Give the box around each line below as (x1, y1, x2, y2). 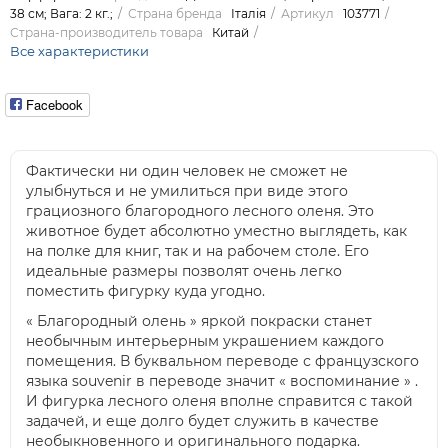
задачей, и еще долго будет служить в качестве (26, 412, 379, 431)
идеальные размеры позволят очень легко (26, 262, 342, 281)
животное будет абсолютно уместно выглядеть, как (26, 222, 407, 241)
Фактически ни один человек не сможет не (26, 162, 348, 181)
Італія (231, 6, 266, 22)
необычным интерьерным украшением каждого (26, 332, 384, 351)
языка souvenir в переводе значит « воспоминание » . (26, 372, 418, 391)
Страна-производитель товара (10, 25, 203, 41)
